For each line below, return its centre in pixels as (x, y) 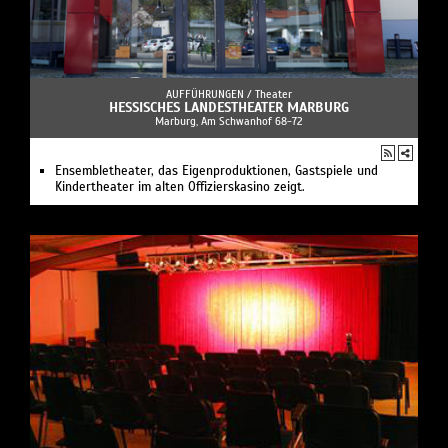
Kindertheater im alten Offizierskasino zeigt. (180, 187)
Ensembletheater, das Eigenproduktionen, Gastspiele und (216, 171)
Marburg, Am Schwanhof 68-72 (229, 121)
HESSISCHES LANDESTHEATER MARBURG (229, 108)
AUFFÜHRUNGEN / (210, 94)
